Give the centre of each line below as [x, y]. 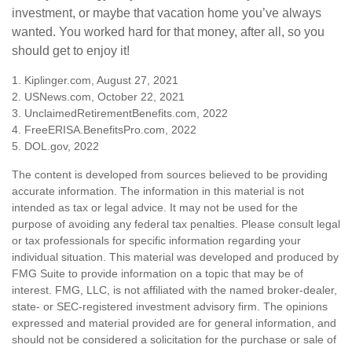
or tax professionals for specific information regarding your [156, 240]
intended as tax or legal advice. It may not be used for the [155, 207]
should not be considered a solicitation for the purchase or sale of [174, 339]
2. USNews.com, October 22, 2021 [98, 96]
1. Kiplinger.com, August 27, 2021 [95, 80]
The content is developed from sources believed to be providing [170, 174]
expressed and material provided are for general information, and [174, 323]
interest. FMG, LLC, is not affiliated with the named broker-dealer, [174, 290]
